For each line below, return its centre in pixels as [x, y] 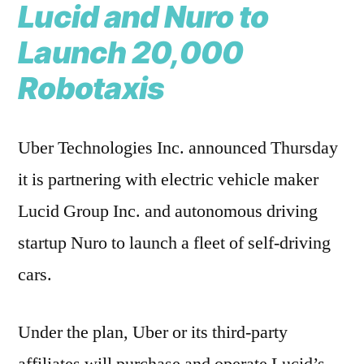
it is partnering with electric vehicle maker [168, 180]
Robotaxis [91, 89]
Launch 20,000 [131, 53]
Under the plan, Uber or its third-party [153, 333]
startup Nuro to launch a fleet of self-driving [174, 243]
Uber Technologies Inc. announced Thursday [178, 148]
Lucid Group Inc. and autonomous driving [168, 212]
